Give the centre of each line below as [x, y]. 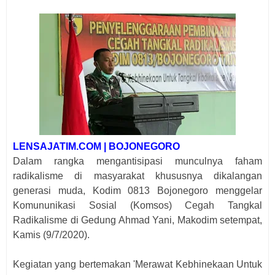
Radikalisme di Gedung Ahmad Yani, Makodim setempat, [137, 220]
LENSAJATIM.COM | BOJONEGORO [96, 146]
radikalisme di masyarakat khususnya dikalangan [137, 176]
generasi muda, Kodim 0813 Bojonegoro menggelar [137, 191]
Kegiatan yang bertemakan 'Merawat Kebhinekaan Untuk [137, 264]
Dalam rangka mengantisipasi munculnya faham [137, 161]
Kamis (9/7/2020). [51, 235]
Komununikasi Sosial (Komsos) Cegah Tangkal [137, 205]
